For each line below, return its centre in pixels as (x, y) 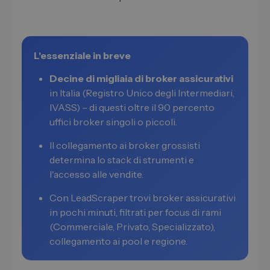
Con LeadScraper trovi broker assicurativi (143, 198)
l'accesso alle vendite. (96, 174)
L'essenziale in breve (82, 56)
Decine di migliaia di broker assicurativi (141, 79)
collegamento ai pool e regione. (118, 241)
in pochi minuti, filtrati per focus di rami (135, 212)
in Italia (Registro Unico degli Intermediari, (142, 93)
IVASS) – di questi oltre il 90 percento (132, 108)
